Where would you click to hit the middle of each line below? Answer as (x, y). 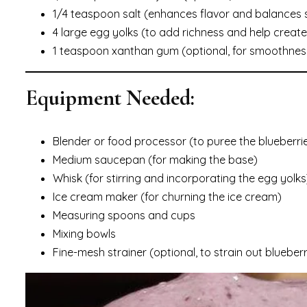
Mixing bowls (84, 233)
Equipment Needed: (110, 97)
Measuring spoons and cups (124, 215)
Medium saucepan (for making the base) (155, 159)
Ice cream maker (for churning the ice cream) (167, 196)
